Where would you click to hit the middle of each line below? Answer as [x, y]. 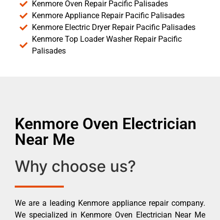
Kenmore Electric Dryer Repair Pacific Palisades [114, 27]
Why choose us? [75, 166]
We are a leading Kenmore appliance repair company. [110, 203]
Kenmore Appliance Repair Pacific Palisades [108, 15]
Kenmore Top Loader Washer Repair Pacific [107, 39]
